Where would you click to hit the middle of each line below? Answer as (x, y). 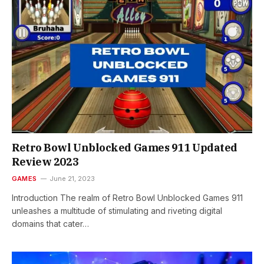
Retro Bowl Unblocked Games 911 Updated (125, 147)
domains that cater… (50, 223)
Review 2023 (45, 161)
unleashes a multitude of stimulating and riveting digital (117, 210)
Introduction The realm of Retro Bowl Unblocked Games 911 (127, 197)
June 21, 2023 (72, 178)
